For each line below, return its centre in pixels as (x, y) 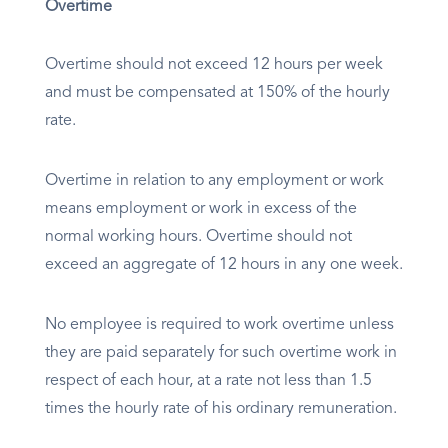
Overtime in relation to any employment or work (214, 181)
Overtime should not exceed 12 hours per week (214, 65)
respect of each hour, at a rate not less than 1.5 (208, 381)
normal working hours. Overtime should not (198, 237)
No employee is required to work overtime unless (219, 325)
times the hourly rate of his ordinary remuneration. (221, 409)
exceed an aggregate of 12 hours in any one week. (224, 265)
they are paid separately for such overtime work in (221, 353)
